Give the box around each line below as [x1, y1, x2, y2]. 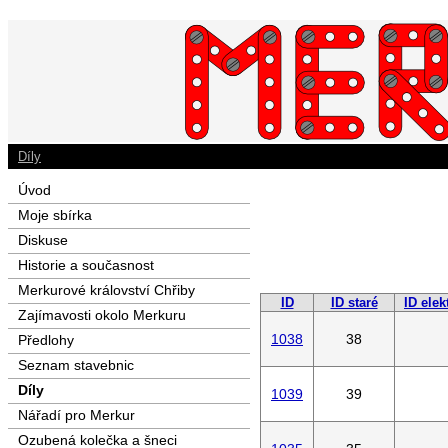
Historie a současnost [18, 257, 154, 273]
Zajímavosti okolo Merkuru [18, 307, 186, 323]
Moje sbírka [18, 207, 92, 223]
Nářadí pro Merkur [18, 407, 135, 423]
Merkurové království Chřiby [18, 282, 195, 298]
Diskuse [18, 232, 68, 248]
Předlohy [18, 332, 74, 348]
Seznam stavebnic [18, 357, 134, 373]
